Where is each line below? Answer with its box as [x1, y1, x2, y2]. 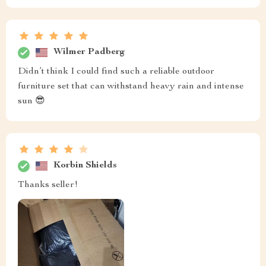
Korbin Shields [53, 161, 117, 171]
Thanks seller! [18, 180, 78, 190]
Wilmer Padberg [53, 47, 125, 58]
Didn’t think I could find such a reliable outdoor [18, 66, 214, 77]
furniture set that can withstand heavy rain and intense [18, 81, 244, 91]
